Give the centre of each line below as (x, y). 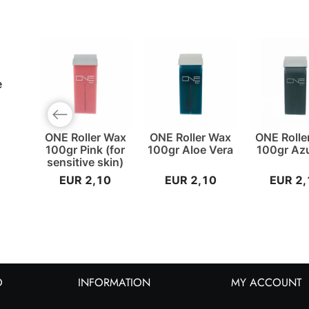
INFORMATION (114, 283)
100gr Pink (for (86, 150)
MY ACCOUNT (266, 283)
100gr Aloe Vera (191, 150)
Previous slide (71, 120)
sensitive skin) (86, 162)
